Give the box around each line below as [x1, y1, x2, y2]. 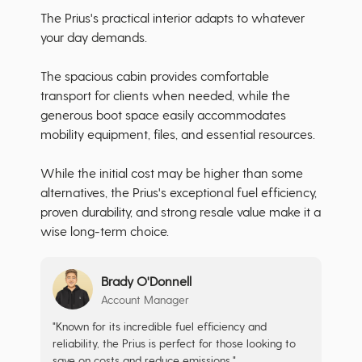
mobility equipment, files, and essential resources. [40, 126, 318, 142]
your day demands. [40, 29, 147, 45]
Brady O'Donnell [101, 272, 192, 288]
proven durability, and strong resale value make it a [40, 204, 321, 220]
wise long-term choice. [40, 223, 172, 239]
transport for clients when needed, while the [40, 87, 290, 103]
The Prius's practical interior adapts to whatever [40, 10, 305, 26]
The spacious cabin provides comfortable [40, 68, 269, 84]
